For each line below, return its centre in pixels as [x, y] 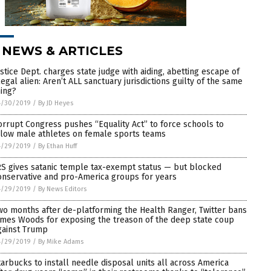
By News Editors [62, 189]
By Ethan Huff [57, 146]
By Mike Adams [61, 241]
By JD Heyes [56, 103]
